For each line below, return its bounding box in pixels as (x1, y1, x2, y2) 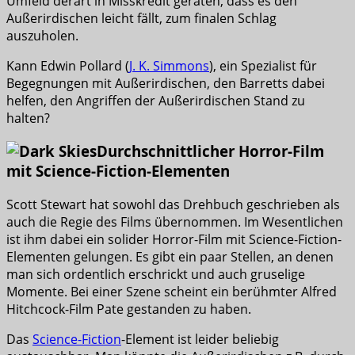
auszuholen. (6, 26, 78, 44)
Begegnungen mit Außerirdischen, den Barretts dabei (6, 74, 325, 92)
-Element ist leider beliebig (121, 330, 279, 349)
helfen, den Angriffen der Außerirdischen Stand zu (6, 91, 305, 109)
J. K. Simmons (129, 56, 209, 74)
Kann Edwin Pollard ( (6, 56, 129, 74)
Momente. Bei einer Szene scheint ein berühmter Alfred (6, 283, 337, 301)
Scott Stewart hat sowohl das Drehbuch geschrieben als (6, 196, 340, 214)
